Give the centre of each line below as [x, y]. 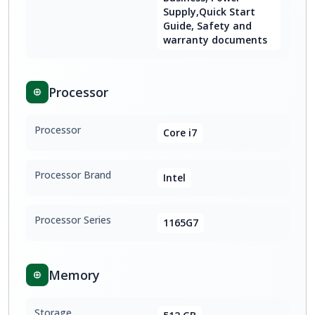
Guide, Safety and [207, 26]
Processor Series [73, 220]
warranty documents [215, 40]
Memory [74, 275]
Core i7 [180, 133]
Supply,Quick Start [209, 12]
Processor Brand [73, 175]
